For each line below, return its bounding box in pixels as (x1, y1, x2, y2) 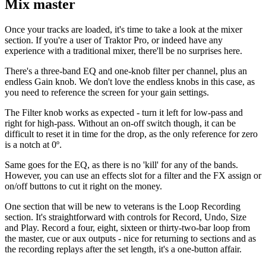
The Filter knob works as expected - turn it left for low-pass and (5, 107, 243, 118)
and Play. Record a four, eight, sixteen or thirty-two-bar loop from (5, 222, 250, 233)
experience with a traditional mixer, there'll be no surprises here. (5, 45, 242, 56)
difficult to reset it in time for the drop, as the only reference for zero (5, 128, 258, 139)
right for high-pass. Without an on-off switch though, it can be (5, 118, 236, 128)
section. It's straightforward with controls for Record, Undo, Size (5, 211, 246, 222)
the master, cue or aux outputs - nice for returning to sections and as (5, 233, 256, 243)
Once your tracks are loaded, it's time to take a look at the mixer (5, 24, 242, 34)
